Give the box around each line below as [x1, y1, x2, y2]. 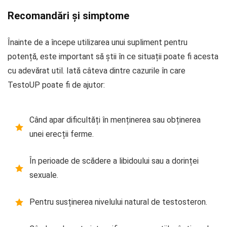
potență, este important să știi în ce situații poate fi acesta [8, 51, 218, 61]
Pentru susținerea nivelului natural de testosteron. [29, 197, 207, 207]
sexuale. [29, 170, 58, 180]
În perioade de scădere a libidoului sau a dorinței [29, 156, 199, 166]
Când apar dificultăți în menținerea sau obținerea [29, 115, 201, 125]
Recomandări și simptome [8, 9, 129, 22]
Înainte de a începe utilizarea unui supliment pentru [8, 37, 187, 47]
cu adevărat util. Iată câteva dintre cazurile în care [8, 65, 185, 75]
